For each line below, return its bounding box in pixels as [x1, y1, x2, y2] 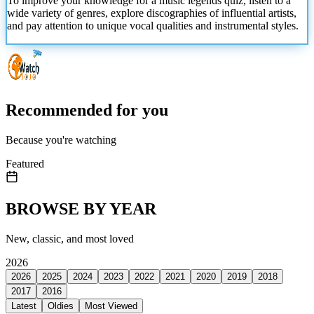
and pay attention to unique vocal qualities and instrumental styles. [7, 20, 299, 32]
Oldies [48, 300, 74, 311]
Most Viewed [85, 300, 137, 311]
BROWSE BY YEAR [6, 199, 156, 218]
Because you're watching [6, 133, 116, 146]
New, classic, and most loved [6, 232, 134, 245]
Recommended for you [6, 100, 168, 119]
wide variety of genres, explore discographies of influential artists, [7, 7, 296, 20]
